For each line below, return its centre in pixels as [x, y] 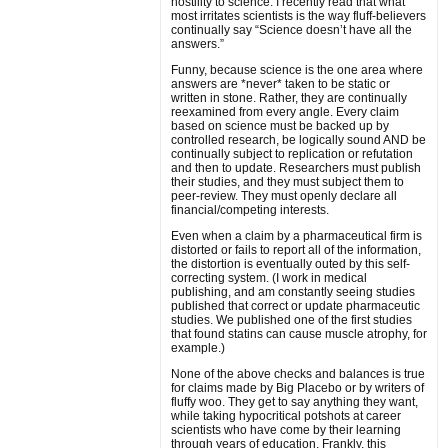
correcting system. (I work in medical [269, 278]
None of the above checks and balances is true [298, 374]
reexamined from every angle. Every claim [285, 112]
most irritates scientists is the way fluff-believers [298, 16]
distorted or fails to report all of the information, [296, 250]
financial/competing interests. [250, 210]
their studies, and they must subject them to [287, 182]
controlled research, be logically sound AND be [298, 140]
